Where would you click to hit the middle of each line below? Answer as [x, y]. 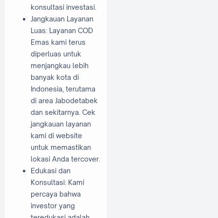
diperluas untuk [56, 54]
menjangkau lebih [60, 65]
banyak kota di [55, 77]
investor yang [53, 205]
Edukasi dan [51, 170]
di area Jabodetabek [64, 100]
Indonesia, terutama [63, 89]
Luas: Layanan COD [62, 30]
